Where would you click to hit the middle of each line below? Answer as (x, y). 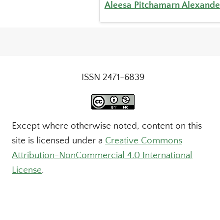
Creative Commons (144, 141)
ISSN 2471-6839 (113, 77)
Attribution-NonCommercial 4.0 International (102, 155)
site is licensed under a (58, 141)
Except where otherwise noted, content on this (107, 126)
